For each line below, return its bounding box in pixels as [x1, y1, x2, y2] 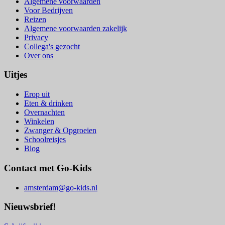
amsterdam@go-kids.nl [24, 183, 97, 192]
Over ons [24, 51, 53, 60]
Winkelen [24, 117, 54, 126]
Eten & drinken [24, 99, 73, 108]
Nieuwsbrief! [4, 201, 56, 212]
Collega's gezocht [24, 42, 80, 51]
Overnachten [24, 108, 65, 117]
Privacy [24, 33, 48, 42]
